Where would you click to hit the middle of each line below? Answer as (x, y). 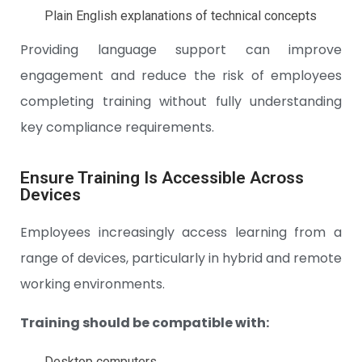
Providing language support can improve (181, 50)
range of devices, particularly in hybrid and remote (181, 259)
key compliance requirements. (117, 128)
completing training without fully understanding (181, 102)
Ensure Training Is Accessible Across (162, 178)
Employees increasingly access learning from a (181, 233)
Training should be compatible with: (145, 323)
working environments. (93, 284)
